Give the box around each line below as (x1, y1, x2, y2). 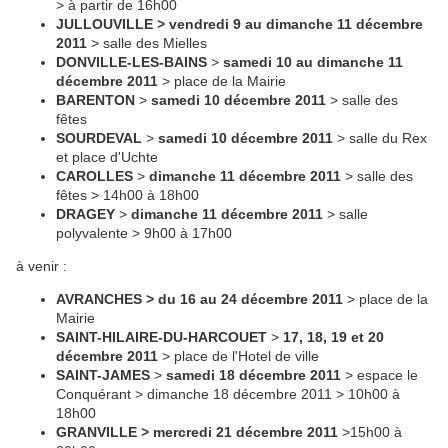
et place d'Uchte (56, 149, 158, 166)
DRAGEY (56, 206, 115, 223)
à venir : (16, 258, 67, 275)
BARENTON (56, 92, 135, 109)
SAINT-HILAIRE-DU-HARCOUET (56, 329, 267, 346)
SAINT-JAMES (56, 367, 150, 384)
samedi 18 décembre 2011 (166, 367, 341, 384)
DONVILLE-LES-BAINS (56, 54, 207, 71)
